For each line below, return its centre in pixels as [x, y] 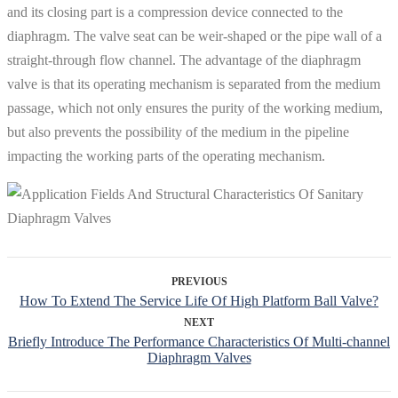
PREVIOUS [199, 282]
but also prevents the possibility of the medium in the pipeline [178, 132]
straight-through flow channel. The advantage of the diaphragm [184, 60]
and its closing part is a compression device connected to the [175, 12]
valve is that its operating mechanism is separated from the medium [194, 84]
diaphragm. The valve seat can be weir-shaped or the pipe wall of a [195, 36]
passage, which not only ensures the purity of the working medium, [195, 108]
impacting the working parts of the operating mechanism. [166, 156]
